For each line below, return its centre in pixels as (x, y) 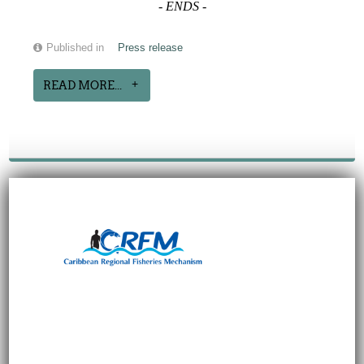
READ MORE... (83, 85)
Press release (151, 48)
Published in (76, 48)
